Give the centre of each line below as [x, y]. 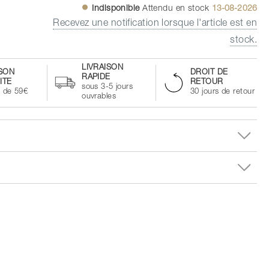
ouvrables [99, 97]
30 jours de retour [222, 92]
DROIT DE [209, 73]
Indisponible [116, 9]
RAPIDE [96, 77]
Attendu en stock [177, 9]
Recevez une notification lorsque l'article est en [155, 24]
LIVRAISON [103, 68]
